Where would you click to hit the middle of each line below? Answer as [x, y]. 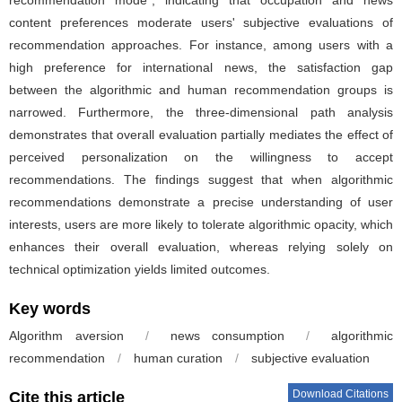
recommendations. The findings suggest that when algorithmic [201, 179]
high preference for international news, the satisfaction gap [201, 67]
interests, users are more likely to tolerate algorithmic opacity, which [201, 224]
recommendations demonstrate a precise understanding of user [201, 201]
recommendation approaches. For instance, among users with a [201, 44]
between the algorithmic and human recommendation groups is [201, 89]
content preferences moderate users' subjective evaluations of [201, 22]
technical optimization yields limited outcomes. [140, 269]
